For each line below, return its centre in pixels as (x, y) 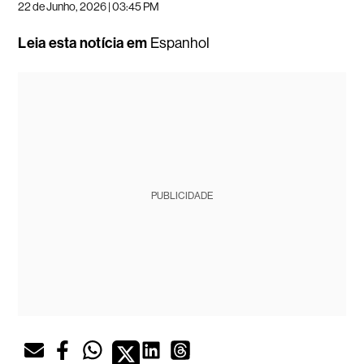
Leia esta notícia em (83, 43)
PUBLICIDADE (182, 195)
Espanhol (180, 43)
